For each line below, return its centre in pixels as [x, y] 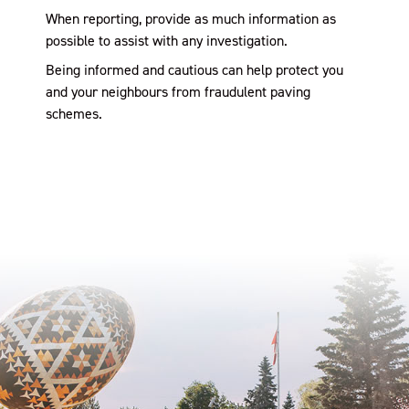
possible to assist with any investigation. [167, 40]
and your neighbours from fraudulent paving [178, 91]
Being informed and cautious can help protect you [194, 69]
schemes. [74, 113]
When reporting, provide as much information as [191, 18]
